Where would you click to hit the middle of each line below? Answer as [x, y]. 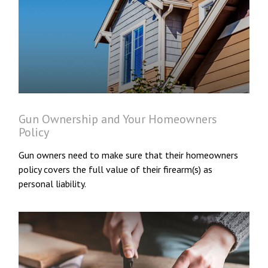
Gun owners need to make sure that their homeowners [129, 155]
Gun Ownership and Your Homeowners [118, 119]
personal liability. [53, 184]
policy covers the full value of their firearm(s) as [116, 170]
